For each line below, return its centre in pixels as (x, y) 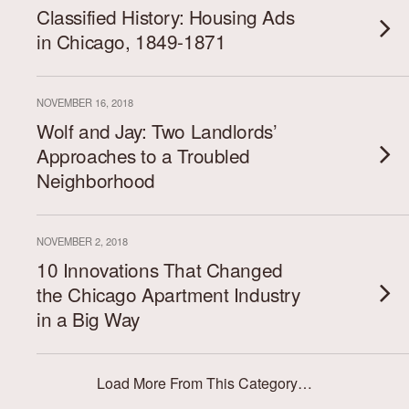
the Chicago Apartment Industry (168, 294)
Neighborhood (96, 180)
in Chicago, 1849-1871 (131, 41)
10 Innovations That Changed (160, 269)
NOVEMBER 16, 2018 (85, 102)
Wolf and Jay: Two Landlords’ (157, 131)
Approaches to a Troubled (144, 155)
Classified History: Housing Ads (166, 16)
